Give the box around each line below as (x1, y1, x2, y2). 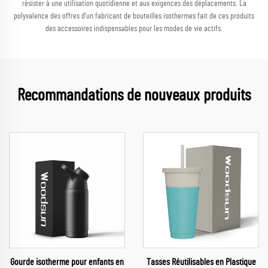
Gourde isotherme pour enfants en (10, 257, 124, 267)
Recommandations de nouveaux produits (17, 87, 251, 104)
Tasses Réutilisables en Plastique (146, 257, 256, 267)
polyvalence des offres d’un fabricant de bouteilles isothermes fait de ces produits (14, 12, 254, 20)
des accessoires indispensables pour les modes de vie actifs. (45, 25, 223, 33)
